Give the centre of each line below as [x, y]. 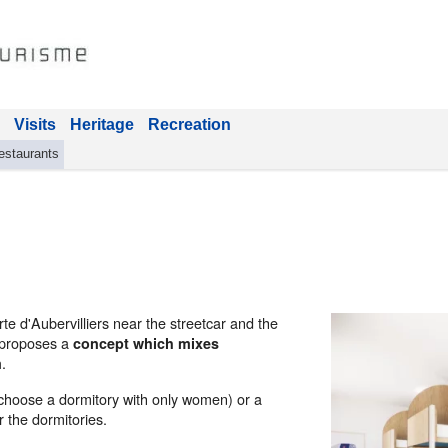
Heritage [102, 124]
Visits [35, 124]
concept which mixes [146, 343]
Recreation [189, 124]
